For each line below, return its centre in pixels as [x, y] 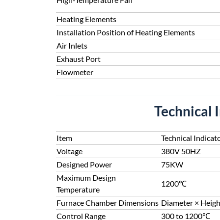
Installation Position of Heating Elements [126, 32]
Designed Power [84, 164]
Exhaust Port [79, 59]
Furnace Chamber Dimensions [108, 203]
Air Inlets [72, 45]
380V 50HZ [181, 151]
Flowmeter [75, 72]
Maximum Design [86, 178]
